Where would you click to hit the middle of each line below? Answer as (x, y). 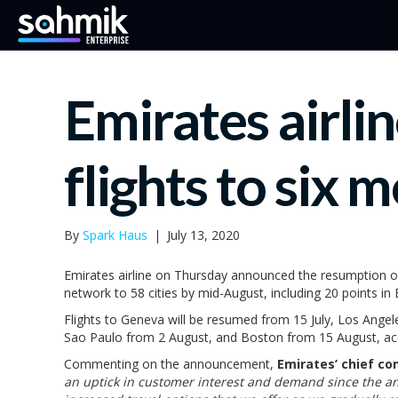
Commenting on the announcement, (171, 364)
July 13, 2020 (203, 235)
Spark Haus (115, 235)
